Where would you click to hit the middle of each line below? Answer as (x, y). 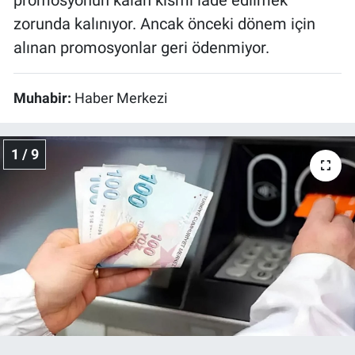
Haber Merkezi (121, 98)
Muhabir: (44, 98)
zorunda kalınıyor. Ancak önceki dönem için (164, 23)
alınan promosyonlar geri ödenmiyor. (141, 47)
